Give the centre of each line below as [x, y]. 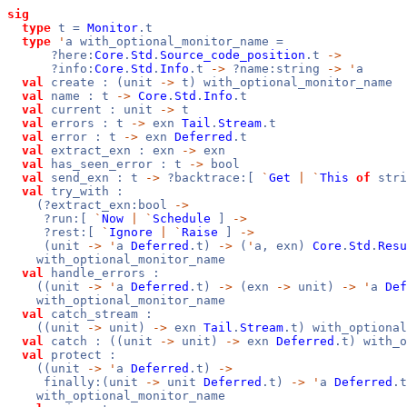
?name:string [276, 69]
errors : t [87, 123]
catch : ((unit [102, 341]
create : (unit [102, 82]
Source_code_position [233, 55]
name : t [80, 96]
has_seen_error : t [116, 164]
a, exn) [283, 246]
